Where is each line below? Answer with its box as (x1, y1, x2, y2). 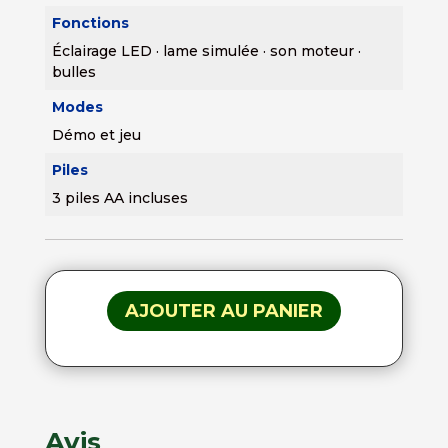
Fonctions (51, 13, 129, 32)
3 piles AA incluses (51, 188, 188, 207)
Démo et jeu (51, 125, 141, 144)
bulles (51, 62, 96, 81)
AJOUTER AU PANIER (124, 299, 323, 322)
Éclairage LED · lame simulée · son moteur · (51, 41, 361, 60)
